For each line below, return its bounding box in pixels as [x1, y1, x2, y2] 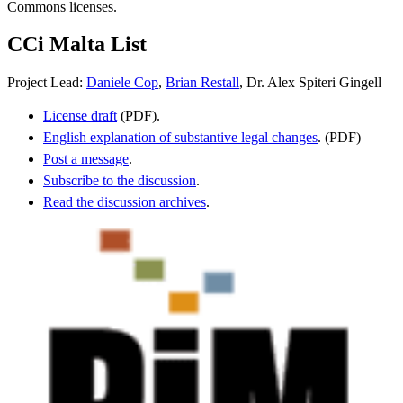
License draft [43, 108, 117, 124]
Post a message [43, 151, 129, 167]
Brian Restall [166, 75, 239, 91]
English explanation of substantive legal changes [43, 130, 318, 146]
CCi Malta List [7, 32, 147, 57]
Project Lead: [7, 75, 86, 91]
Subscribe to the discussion [43, 173, 196, 189]
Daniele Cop [86, 75, 158, 91]
